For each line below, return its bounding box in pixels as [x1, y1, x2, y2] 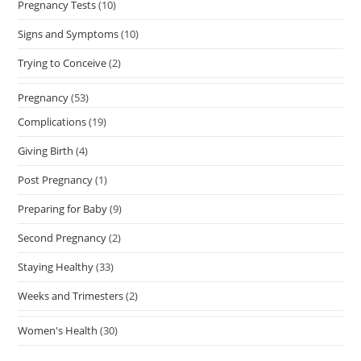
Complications [18, 114, 87, 129]
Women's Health [18, 322, 98, 338]
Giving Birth [18, 143, 74, 158]
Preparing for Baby [18, 201, 108, 216]
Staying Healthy [18, 259, 94, 274]
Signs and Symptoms [18, 26, 119, 41]
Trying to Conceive [18, 55, 107, 70]
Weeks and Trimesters [18, 288, 124, 303]
